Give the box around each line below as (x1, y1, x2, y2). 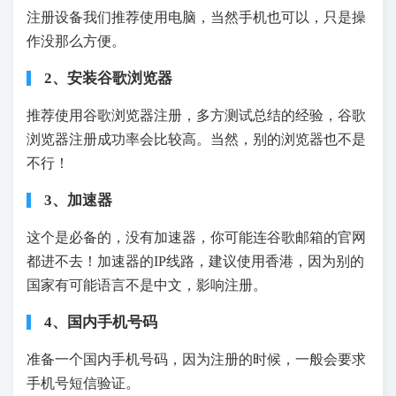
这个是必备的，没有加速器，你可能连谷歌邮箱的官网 (27, 230, 366, 246)
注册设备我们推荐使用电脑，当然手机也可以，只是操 (27, 10, 366, 26)
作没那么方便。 (27, 34, 126, 49)
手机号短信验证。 (27, 376, 140, 392)
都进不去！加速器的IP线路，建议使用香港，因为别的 (27, 254, 364, 270)
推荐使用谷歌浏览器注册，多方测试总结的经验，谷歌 (27, 108, 366, 124)
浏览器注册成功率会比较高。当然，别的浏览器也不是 (27, 132, 366, 148)
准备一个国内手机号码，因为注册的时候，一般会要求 (27, 352, 366, 368)
